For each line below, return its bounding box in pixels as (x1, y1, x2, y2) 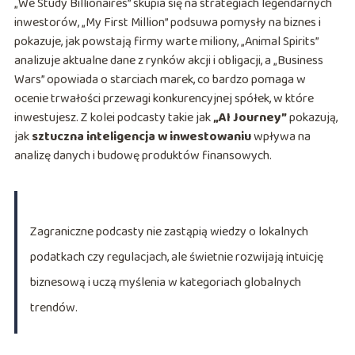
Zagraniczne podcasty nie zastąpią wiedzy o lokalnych (29, 222, 308, 242)
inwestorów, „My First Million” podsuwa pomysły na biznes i (13, 13, 321, 33)
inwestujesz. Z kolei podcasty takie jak (13, 108, 213, 128)
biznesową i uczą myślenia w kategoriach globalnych (29, 273, 301, 293)
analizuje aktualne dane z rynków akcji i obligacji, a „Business (13, 51, 323, 71)
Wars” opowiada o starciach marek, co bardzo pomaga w (13, 70, 306, 90)
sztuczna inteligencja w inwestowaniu (31, 127, 251, 147)
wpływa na (250, 127, 311, 147)
